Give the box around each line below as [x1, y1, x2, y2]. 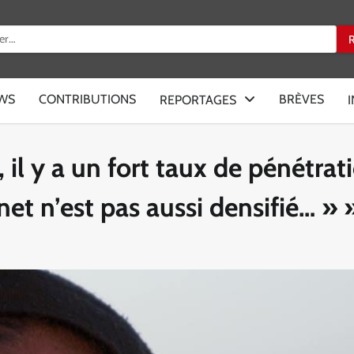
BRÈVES [279, 92, 324, 107]
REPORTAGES [160, 92, 236, 107]
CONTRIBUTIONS [39, 92, 136, 107]
